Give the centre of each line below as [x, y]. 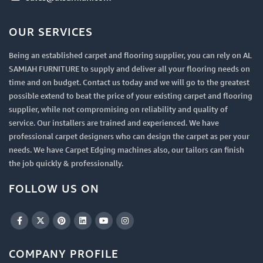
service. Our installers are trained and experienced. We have [114, 123]
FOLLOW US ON [54, 188]
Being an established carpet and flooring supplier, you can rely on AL [130, 55]
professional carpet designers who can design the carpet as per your [129, 136]
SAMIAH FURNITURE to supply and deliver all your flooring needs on [129, 69]
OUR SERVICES [51, 32]
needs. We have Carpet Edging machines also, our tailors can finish [127, 150]
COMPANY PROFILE [64, 254]
